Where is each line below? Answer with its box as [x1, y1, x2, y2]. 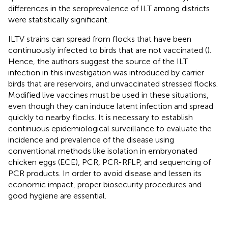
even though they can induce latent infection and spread [8, 101, 213, 111]
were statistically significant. [8, 14, 109, 24]
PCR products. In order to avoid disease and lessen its [8, 168, 202, 178]
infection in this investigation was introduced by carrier [8, 67, 204, 77]
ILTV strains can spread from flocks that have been [8, 34, 191, 44]
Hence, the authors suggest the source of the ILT [8, 56, 188, 66]
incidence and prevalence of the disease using [8, 134, 174, 145]
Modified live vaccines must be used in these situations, [8, 90, 209, 100]
